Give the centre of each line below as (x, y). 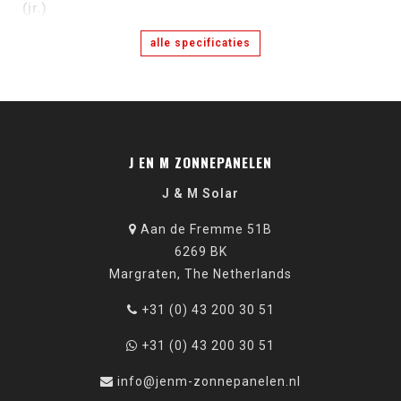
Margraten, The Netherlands (200, 274)
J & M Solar (200, 193)
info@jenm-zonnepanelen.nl (209, 381)
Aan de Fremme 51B (205, 229)
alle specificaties (200, 43)
